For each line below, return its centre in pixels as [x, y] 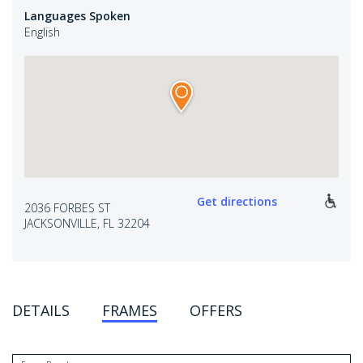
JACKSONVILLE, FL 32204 [87, 223]
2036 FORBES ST [67, 208]
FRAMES [130, 310]
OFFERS [216, 310]
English [42, 32]
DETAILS [41, 310]
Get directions [237, 201]
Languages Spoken [77, 16]
